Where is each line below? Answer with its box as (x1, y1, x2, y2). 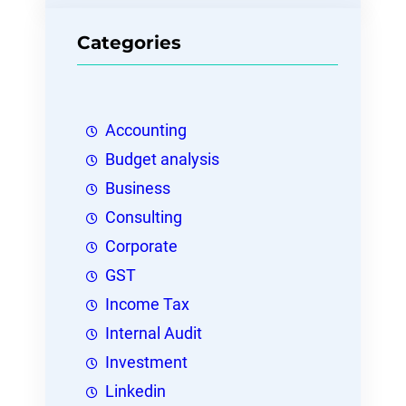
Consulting (105, 208, 182, 227)
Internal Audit (105, 324, 202, 343)
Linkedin (105, 382, 166, 401)
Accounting (105, 121, 187, 140)
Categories (77, 31, 181, 53)
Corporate (105, 237, 178, 256)
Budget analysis (105, 150, 219, 169)
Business (105, 179, 170, 198)
